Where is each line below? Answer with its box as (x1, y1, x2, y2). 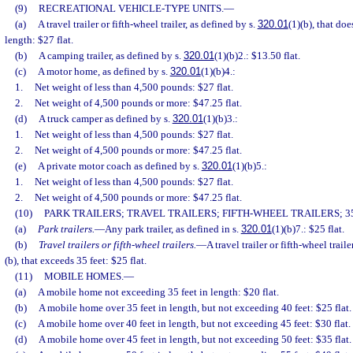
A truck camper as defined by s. (38, 113, 173, 125)
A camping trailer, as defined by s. (38, 50, 184, 62)
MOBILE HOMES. (43, 270, 124, 283)
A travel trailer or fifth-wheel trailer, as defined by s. (37, 18, 258, 31)
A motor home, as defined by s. (37, 65, 170, 78)
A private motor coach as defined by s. (37, 160, 202, 173)
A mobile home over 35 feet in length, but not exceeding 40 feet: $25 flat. (38, 302, 351, 314)
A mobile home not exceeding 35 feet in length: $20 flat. (37, 286, 279, 299)
